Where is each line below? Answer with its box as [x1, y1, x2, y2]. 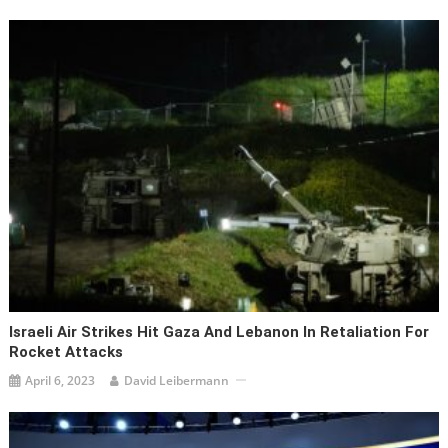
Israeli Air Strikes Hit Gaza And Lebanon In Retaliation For [9, 322, 430, 341]
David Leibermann [124, 371, 230, 389]
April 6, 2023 [25, 371, 96, 389]
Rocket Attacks [9, 342, 124, 361]
